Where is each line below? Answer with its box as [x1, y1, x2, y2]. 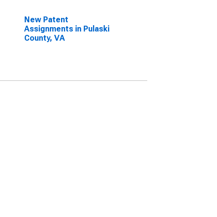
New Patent [24, 15, 68, 24]
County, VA [24, 33, 65, 43]
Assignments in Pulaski [24, 24, 109, 33]
